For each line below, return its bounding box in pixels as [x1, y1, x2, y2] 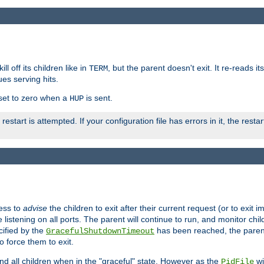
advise [23, 203, 47, 213]
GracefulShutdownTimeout [46, 226, 154, 236]
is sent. [84, 93, 113, 103]
